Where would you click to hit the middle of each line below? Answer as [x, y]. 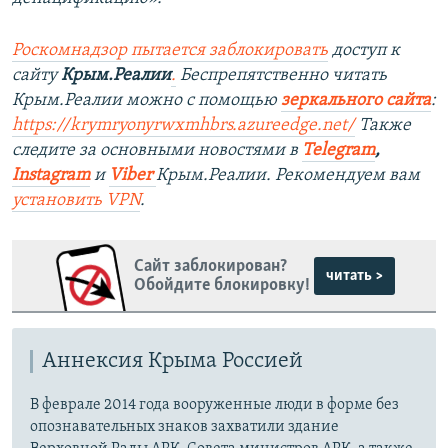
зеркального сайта [356, 101]
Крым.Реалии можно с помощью [146, 101]
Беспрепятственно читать [281, 76]
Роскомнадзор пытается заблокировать [170, 51]
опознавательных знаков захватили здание [184, 427]
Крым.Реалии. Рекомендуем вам [288, 176]
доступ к [364, 51]
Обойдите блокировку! [221, 285]
